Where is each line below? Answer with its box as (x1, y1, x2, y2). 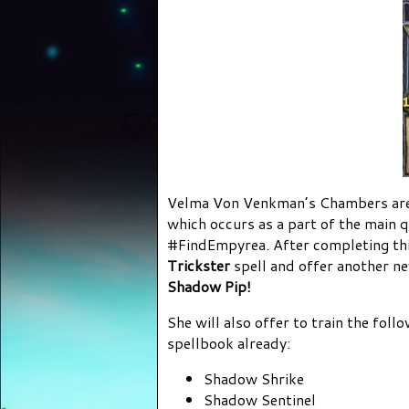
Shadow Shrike (204, 368, 304, 390)
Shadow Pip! (167, 276, 251, 298)
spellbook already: (167, 332, 290, 354)
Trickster (167, 255, 230, 277)
